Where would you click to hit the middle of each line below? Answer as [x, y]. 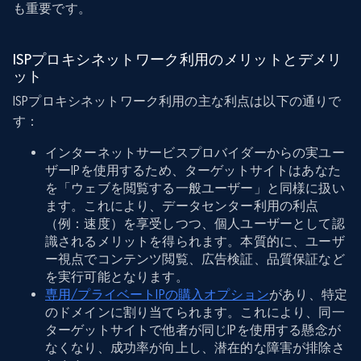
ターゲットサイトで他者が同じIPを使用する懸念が [193, 330]
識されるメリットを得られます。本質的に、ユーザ [195, 242]
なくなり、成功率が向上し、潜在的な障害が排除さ [195, 348]
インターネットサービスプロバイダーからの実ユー [195, 153]
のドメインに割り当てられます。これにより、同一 [195, 313]
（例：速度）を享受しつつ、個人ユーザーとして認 [195, 224]
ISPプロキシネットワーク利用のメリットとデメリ [178, 60]
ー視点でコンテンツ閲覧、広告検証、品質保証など [195, 259]
